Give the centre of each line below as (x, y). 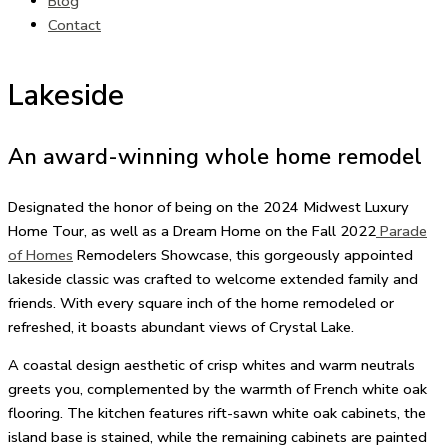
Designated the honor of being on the (135, 206)
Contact (74, 24)
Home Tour (46, 230)
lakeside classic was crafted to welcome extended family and (213, 278)
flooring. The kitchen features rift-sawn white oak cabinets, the (217, 413)
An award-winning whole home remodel (215, 157)
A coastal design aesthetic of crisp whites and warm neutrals (211, 365)
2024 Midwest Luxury (336, 206)
